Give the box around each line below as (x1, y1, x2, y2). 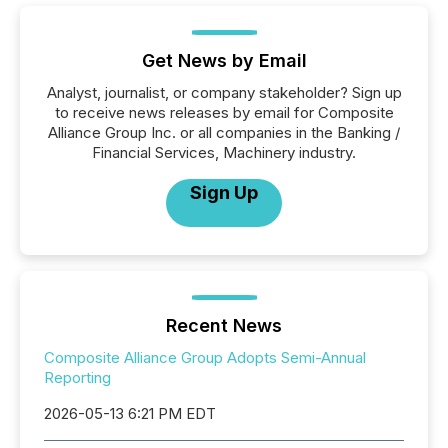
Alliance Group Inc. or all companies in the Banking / (48, 123, 400, 142)
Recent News (166, 315, 282, 336)
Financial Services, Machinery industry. (92, 143, 356, 162)
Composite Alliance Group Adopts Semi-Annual (44, 348, 366, 367)
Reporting (44, 368, 111, 387)
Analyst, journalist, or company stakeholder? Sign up (46, 83, 402, 102)
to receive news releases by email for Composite (54, 103, 394, 122)
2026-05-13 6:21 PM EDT (44, 404, 216, 423)
